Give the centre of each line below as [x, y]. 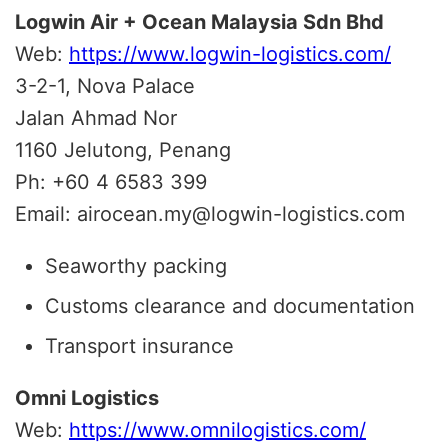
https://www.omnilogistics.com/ [217, 429]
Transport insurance [139, 345]
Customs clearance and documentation [230, 305]
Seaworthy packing [136, 265]
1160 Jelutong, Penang [123, 149]
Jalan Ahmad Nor [96, 117]
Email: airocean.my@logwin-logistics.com [210, 213]
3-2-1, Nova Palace [105, 85]
